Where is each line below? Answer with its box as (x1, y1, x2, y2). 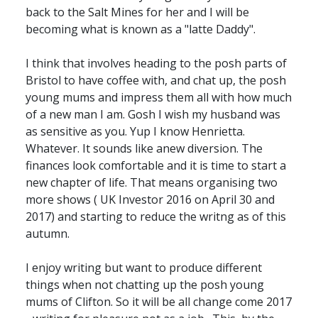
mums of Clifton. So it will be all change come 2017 (26, 294, 292, 309)
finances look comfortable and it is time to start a (26, 158, 286, 173)
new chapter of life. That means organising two (26, 175, 278, 190)
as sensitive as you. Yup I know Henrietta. (26, 124, 245, 139)
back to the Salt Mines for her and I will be (26, 4, 249, 20)
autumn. (26, 226, 70, 241)
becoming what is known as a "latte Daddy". (26, 21, 256, 37)
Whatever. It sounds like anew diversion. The (26, 141, 263, 156)
